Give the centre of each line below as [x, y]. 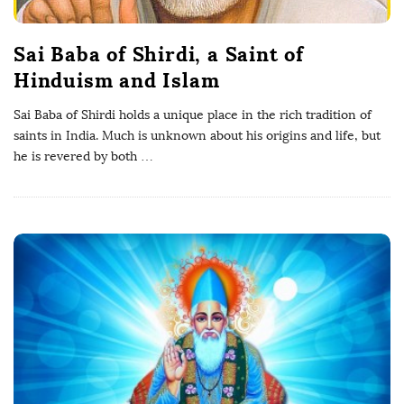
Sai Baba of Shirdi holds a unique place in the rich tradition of [193, 115]
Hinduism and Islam [117, 80]
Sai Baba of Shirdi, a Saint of [159, 54]
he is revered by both [75, 156]
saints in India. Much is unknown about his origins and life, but [197, 135]
